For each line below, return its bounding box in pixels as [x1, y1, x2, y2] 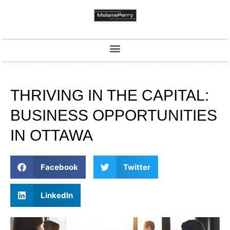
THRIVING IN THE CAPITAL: [10, 87, 209, 104]
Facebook [40, 162, 78, 172]
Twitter [123, 162, 150, 172]
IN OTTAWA [10, 127, 93, 144]
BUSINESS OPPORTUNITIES [10, 107, 217, 124]
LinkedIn [40, 190, 73, 200]
